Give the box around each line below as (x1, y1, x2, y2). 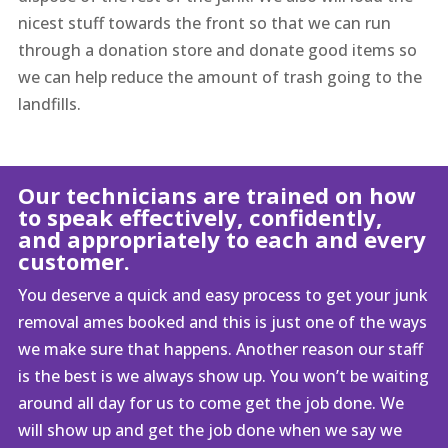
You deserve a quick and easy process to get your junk (17, 283, 428, 306)
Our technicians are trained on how (17, 179, 416, 210)
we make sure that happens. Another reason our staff (17, 337, 423, 360)
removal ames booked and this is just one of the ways (17, 310, 427, 333)
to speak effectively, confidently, (17, 201, 382, 232)
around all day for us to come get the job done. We (17, 391, 404, 414)
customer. (17, 245, 130, 276)
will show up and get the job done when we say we (17, 418, 402, 441)
